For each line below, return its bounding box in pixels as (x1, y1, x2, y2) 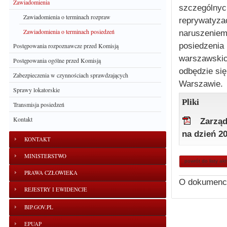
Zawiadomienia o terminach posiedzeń (23, 27, 115, 35)
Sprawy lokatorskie (13, 86, 60, 94)
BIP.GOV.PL (24, 203, 53, 211)
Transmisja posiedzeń (13, 100, 64, 108)
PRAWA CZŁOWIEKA (24, 169, 78, 176)
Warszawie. (179, 79, 223, 89)
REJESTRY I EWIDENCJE (24, 185, 87, 193)
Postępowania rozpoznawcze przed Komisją (13, 42, 119, 50)
